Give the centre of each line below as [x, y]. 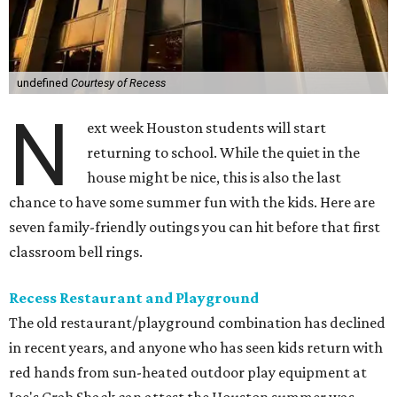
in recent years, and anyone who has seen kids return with [196, 348]
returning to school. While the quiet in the [224, 153]
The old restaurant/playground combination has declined [197, 323]
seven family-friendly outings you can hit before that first [195, 227]
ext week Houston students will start [207, 128]
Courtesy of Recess [118, 83]
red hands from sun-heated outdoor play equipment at [188, 373]
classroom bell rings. [76, 252]
